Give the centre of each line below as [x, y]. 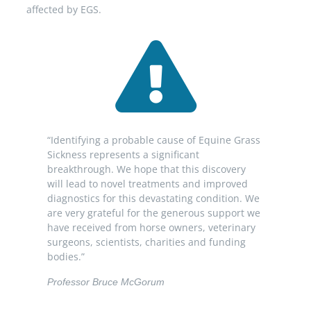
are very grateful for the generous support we [154, 213]
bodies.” [66, 257]
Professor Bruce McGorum [106, 281]
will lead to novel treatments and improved [148, 184]
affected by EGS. [64, 9]
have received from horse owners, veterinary [151, 228]
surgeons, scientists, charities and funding [146, 242]
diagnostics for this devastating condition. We [153, 199]
